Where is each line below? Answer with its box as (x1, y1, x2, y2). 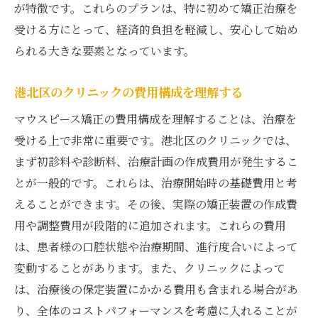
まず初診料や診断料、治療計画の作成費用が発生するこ (14, 153, 298, 170)
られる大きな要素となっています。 (14, 42, 195, 59)
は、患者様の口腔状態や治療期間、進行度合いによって (14, 238, 298, 255)
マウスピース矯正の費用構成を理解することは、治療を (14, 110, 297, 127)
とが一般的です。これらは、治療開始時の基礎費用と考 (14, 174, 297, 191)
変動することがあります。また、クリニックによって (14, 259, 285, 276)
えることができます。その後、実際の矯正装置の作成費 (14, 195, 297, 212)
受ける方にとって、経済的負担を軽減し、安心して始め (14, 21, 298, 38)
